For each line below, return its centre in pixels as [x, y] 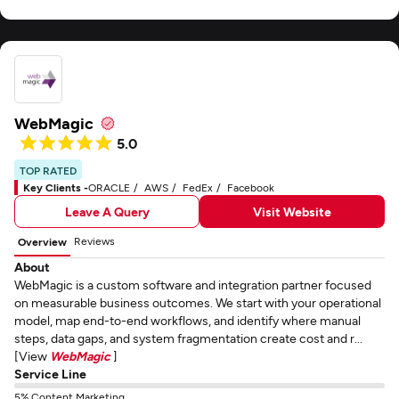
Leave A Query [107, 211]
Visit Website [292, 211]
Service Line [50, 374]
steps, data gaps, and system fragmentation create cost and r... [188, 338]
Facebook [251, 187]
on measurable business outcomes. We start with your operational [198, 302]
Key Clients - [56, 187]
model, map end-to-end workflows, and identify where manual [187, 320]
